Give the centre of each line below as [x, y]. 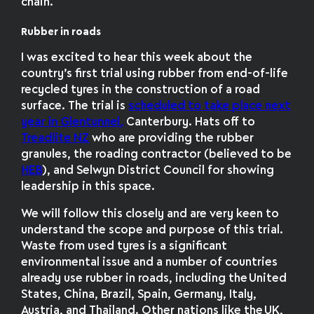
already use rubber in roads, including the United [154, 278]
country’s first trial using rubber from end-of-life [155, 74]
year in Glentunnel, [73, 122]
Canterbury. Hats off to [190, 122]
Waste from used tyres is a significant [124, 246]
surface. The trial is [75, 106]
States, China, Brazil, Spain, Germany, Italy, [139, 294]
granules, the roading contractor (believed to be [157, 154]
